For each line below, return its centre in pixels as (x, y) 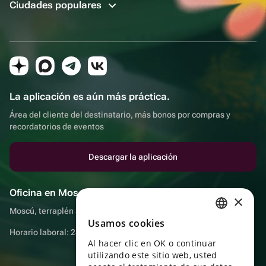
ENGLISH (216, 245)
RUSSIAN (216, 225)
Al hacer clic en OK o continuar (152, 243)
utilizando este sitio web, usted (153, 255)
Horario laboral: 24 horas (56, 232)
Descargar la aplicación (133, 156)
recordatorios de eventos (57, 126)
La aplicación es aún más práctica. (90, 96)
